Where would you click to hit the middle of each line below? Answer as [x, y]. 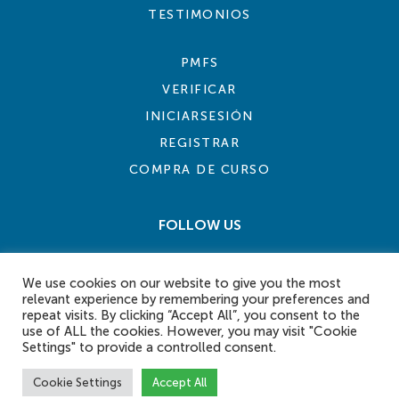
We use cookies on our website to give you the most [182, 283]
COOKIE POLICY [89, 356]
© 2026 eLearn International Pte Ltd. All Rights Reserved [199, 389]
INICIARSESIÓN [199, 117]
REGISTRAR [199, 143]
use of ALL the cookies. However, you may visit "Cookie [190, 331]
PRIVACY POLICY [173, 356]
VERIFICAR [199, 90]
